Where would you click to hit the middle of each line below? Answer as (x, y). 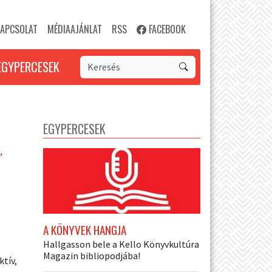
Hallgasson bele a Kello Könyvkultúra (121, 244)
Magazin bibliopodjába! (92, 255)
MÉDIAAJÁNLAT (75, 29)
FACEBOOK (166, 29)
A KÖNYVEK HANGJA (85, 229)
